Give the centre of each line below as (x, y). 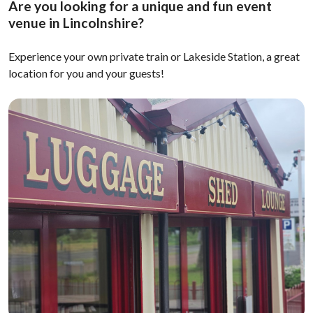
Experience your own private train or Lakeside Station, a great (154, 56)
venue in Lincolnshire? (76, 23)
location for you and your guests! (86, 73)
